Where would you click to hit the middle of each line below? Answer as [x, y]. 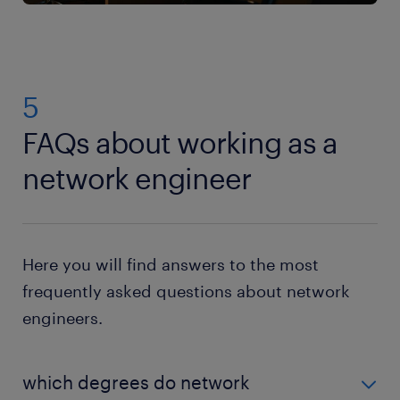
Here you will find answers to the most [171, 264]
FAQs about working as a [180, 142]
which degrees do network [136, 382]
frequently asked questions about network [186, 291]
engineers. [62, 317]
